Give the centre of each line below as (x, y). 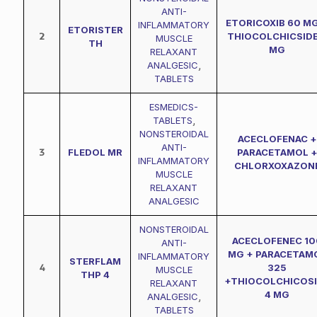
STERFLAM (95, 261)
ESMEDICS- (174, 107)
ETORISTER (95, 30)
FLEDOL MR (95, 152)
